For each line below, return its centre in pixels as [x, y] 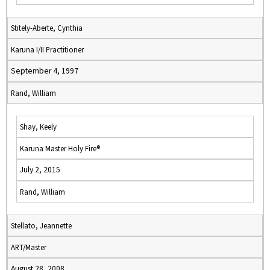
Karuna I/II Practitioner [47, 49]
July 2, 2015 [40, 170]
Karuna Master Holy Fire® [60, 148]
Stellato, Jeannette [41, 225]
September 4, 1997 [45, 71]
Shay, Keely [38, 127]
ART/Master [29, 247]
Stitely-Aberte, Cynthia [47, 28]
